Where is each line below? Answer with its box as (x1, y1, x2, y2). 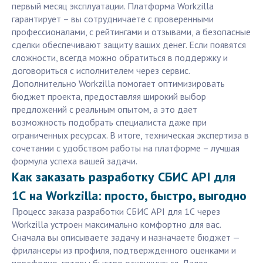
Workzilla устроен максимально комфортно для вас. (12, 218, 221, 231)
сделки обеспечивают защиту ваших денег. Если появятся (12, 39, 246, 51)
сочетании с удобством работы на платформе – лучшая (12, 142, 240, 154)
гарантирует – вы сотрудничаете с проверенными (12, 13, 214, 25)
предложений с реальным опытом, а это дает (12, 103, 197, 116)
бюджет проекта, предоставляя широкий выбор (12, 90, 206, 103)
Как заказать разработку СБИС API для (12, 168, 235, 186)
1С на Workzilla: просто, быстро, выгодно (12, 187, 247, 204)
